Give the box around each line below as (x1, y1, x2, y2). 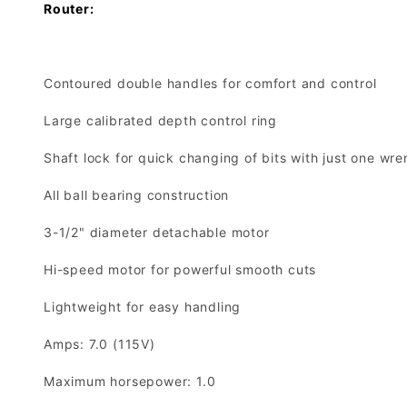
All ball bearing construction (44, 187, 230, 203)
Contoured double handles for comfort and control (44, 75, 377, 92)
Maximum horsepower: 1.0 (44, 373, 216, 390)
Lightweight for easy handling (44, 299, 242, 315)
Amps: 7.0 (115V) (44, 336, 155, 352)
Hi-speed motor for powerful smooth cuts (44, 262, 317, 278)
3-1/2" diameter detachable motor (44, 224, 270, 241)
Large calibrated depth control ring (44, 113, 277, 129)
